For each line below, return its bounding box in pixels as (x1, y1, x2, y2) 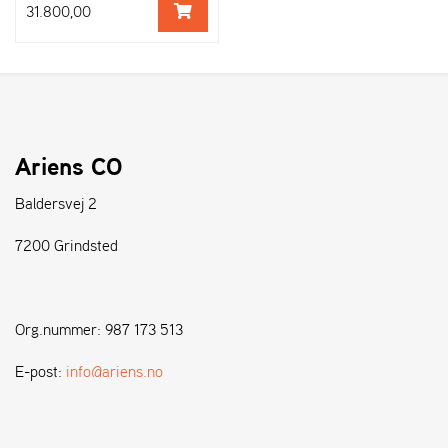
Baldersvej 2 (15, 191, 97, 216)
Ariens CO (15, 148, 123, 185)
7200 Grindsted (15, 233, 118, 258)
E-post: (15, 359, 66, 384)
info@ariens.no (66, 359, 163, 384)
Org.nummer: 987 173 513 (15, 317, 185, 342)
